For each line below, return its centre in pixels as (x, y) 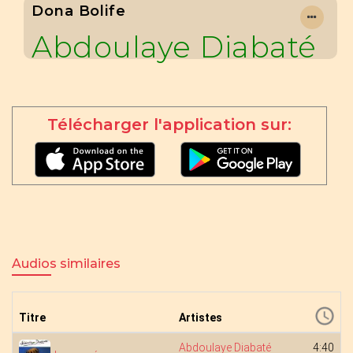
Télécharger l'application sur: (169, 124)
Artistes (201, 318)
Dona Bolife (79, 11)
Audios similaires (66, 264)
